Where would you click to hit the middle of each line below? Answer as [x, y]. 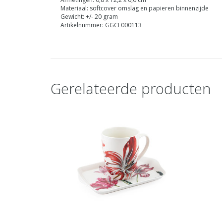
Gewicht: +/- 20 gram [89, 17]
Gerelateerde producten [131, 89]
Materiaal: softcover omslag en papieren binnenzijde [135, 8]
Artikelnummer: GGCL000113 [101, 25]
